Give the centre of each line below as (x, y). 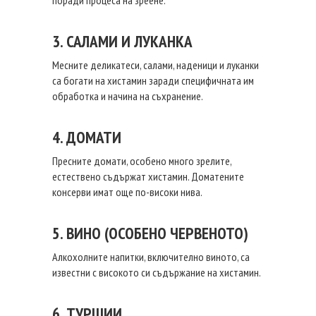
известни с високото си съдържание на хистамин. (157, 272)
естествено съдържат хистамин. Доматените (148, 176)
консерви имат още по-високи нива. (127, 192)
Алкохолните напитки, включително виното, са (151, 257)
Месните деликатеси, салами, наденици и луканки (156, 65)
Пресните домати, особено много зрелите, (142, 161)
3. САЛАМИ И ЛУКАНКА (122, 41)
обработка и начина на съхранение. (128, 96)
